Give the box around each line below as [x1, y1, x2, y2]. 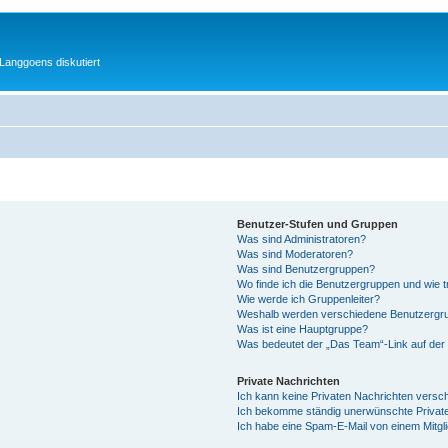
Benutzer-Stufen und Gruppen [236, 217, 398, 230]
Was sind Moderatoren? [236, 247, 353, 260]
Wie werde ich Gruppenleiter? [236, 292, 380, 305]
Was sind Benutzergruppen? [236, 262, 375, 275]
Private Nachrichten [236, 374, 340, 387]
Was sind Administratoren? [236, 232, 366, 245]
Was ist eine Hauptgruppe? [236, 322, 368, 335]
